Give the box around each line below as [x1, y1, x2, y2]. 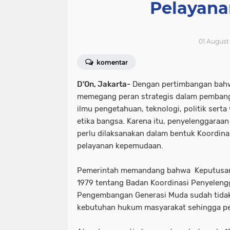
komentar [95, 59, 128, 66]
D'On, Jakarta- [77, 80, 130, 89]
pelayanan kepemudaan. [77, 141, 163, 150]
